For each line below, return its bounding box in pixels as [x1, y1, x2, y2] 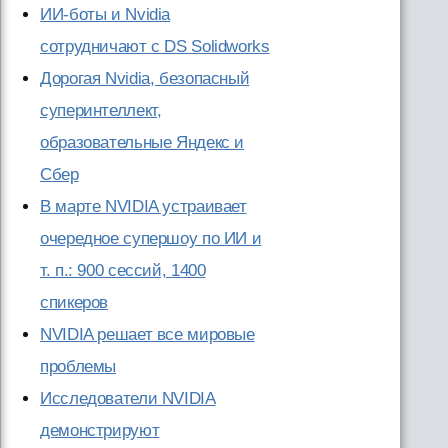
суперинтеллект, [40, 101, 162, 120]
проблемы [40, 357, 117, 376]
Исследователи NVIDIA [40, 389, 216, 408]
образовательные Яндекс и [40, 133, 245, 152]
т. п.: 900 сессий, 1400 [40, 261, 206, 280]
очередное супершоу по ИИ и [40, 229, 262, 248]
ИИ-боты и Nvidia [40, 5, 171, 24]
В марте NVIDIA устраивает [40, 197, 247, 216]
